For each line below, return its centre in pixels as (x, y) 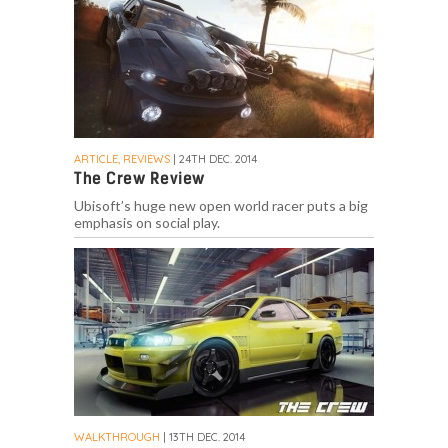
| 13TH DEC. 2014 (202, 437)
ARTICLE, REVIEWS (122, 159)
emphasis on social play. (147, 223)
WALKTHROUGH (117, 437)
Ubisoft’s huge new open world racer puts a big (221, 206)
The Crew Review (139, 179)
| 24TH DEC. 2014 (213, 159)
